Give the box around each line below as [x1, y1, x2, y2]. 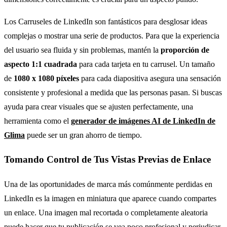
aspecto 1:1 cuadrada [4, 59, 77, 68]
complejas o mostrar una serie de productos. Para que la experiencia [4, 31, 219, 40]
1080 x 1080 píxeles [14, 73, 79, 83]
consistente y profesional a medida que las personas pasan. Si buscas [4, 88, 222, 97]
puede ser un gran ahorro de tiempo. [25, 130, 142, 139]
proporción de [161, 45, 209, 54]
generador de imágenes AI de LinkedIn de [71, 116, 215, 125]
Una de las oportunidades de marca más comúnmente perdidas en [4, 180, 212, 189]
